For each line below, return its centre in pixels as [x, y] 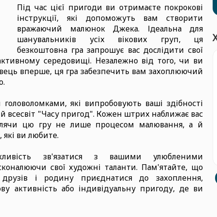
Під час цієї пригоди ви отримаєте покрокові [110, 7]
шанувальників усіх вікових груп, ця [110, 39]
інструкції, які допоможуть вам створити [110, 18]
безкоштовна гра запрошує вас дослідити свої [110, 50]
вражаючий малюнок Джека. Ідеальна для [110, 29]
